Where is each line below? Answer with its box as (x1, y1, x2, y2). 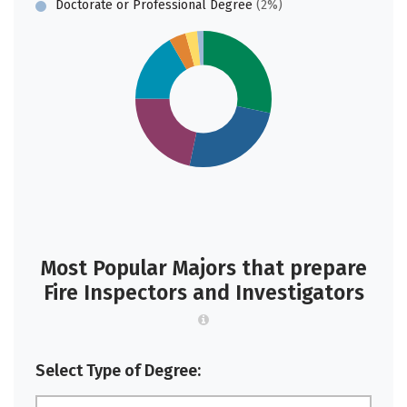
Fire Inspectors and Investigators (43, 280, 364, 305)
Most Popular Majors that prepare (40, 255, 367, 281)
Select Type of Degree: (35, 361, 201, 381)
